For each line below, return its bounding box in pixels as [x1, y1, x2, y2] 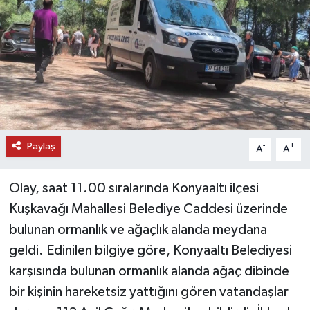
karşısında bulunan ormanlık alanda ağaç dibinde [8, 264, 289, 278]
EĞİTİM [37, 54, 80, 66]
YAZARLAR [37, 195, 98, 207]
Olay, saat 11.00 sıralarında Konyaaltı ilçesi [8, 181, 259, 195]
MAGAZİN [37, 266, 95, 277]
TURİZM [37, 89, 84, 101]
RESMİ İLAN [37, 230, 103, 242]
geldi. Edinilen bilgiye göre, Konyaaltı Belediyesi [8, 243, 292, 257]
